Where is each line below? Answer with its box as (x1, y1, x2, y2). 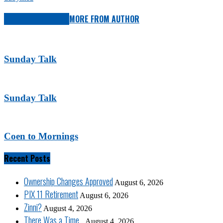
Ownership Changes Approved (24, 175, 113, 188)
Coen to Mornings (4, 130, 78, 141)
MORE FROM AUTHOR (69, 13, 139, 25)
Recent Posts (4, 152, 50, 165)
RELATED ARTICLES (4, 13, 69, 25)
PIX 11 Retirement (24, 188, 78, 201)
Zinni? (24, 201, 42, 214)
